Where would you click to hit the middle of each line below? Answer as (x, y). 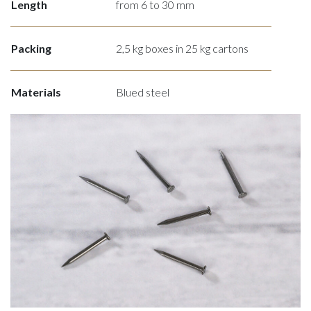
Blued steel (143, 92)
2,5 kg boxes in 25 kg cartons (182, 49)
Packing (31, 49)
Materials (36, 92)
